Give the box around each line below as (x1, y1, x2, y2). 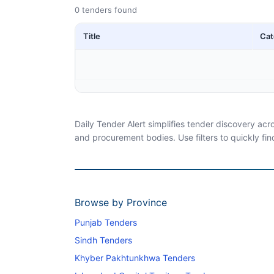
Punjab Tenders (75, 217, 137, 228)
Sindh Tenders (75, 234, 132, 245)
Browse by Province (75, 196, 167, 209)
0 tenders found (75, 5, 137, 15)
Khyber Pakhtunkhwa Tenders (75, 252, 195, 263)
